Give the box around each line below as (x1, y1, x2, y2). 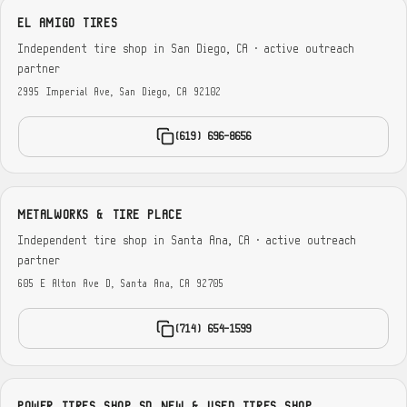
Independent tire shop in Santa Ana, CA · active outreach (18, 233, 358, 247)
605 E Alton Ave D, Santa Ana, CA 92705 (18, 278, 225, 291)
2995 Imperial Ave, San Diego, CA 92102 (18, 86, 223, 99)
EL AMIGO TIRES (18, 15, 119, 30)
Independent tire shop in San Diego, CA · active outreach (18, 42, 356, 55)
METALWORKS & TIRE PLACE (18, 207, 184, 222)
